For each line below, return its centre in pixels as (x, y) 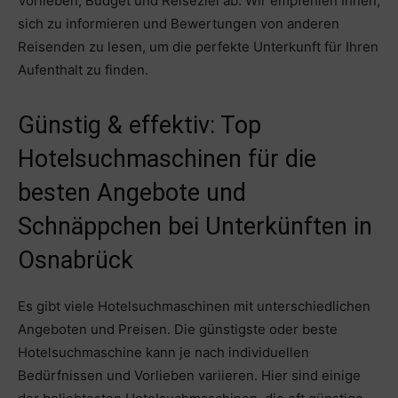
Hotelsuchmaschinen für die (167, 159)
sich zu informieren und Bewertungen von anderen (179, 24)
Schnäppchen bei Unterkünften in (195, 227)
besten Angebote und (132, 193)
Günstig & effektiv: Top (139, 126)
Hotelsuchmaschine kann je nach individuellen (163, 353)
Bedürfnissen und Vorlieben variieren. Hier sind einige (189, 376)
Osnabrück (76, 261)
